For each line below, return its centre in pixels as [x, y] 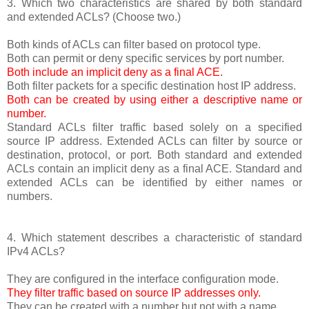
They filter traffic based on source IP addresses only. [134, 292]
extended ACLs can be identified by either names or [154, 182]
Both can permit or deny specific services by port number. [146, 58]
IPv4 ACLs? [36, 251]
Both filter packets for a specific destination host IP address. [151, 86]
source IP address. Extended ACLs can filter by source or [154, 141]
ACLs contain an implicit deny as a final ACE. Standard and [154, 168]
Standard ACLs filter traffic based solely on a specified [154, 127]
